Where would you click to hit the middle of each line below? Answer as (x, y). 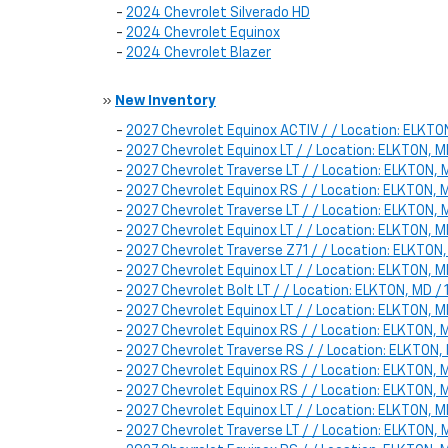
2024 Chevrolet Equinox (203, 33)
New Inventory (165, 101)
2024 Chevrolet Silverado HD (218, 13)
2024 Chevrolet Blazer (198, 53)
